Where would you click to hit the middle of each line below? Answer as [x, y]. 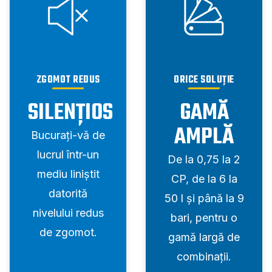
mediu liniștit [68, 174]
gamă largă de [204, 237]
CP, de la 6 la [204, 179]
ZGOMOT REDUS [68, 80]
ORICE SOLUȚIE [204, 80]
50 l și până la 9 [204, 199]
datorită [68, 194]
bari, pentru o [204, 218]
